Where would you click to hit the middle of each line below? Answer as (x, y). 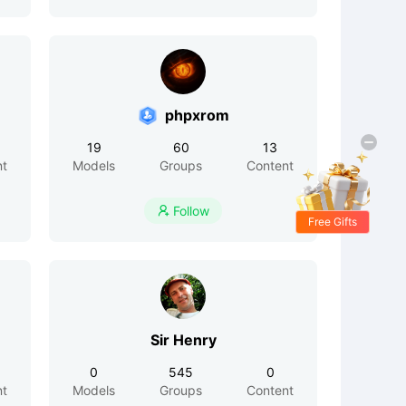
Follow (191, 211)
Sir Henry (183, 340)
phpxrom (197, 115)
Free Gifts (333, 222)
